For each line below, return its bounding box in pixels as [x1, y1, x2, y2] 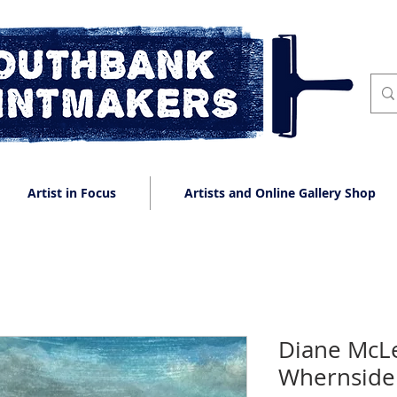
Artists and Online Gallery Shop [184, 184, 376, 201]
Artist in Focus [27, 184, 116, 201]
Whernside [278, 362, 395, 393]
